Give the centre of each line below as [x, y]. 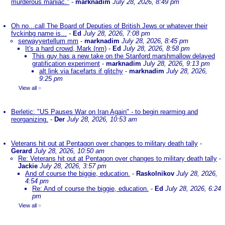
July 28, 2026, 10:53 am [102, 119]
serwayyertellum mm [48, 41]
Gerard [22, 151]
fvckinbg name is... [39, 33]
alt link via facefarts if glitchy [81, 71]
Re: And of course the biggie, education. [90, 189]
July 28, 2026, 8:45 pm [155, 41]
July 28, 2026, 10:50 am [69, 151]
